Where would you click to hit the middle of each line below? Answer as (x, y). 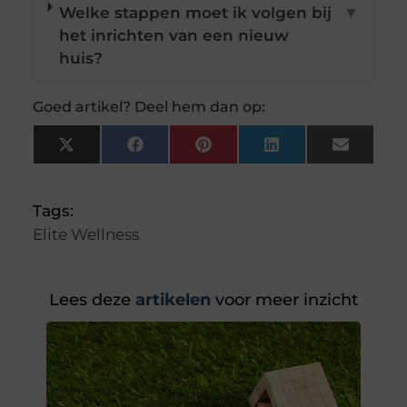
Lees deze (90, 300)
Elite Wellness (85, 235)
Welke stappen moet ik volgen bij (196, 13)
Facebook (182, 151)
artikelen (171, 300)
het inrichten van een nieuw (174, 36)
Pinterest (247, 151)
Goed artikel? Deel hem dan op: (149, 107)
